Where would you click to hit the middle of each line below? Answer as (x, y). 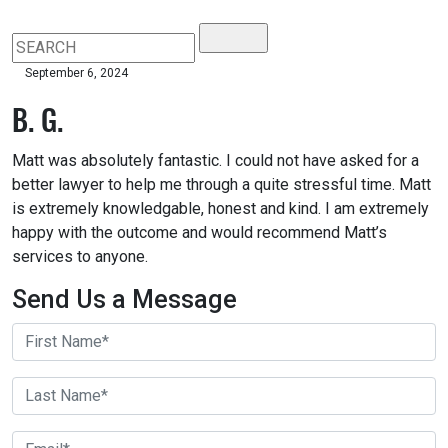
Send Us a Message (124, 299)
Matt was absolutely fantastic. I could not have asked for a (215, 160)
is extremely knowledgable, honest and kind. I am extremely (220, 208)
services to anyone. (80, 256)
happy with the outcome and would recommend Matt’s (199, 232)
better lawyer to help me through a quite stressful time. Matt (221, 184)
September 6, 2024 (76, 72)
